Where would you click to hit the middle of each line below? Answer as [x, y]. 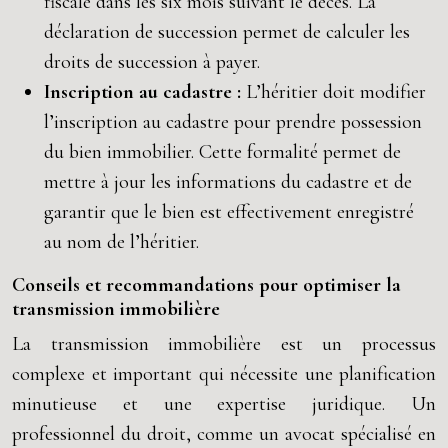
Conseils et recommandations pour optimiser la [206, 285]
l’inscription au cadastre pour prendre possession [233, 122]
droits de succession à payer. [152, 62]
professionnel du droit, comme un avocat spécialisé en [224, 434]
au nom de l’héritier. [121, 242]
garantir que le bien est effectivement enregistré [229, 212]
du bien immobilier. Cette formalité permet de [222, 152]
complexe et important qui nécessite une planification [224, 374]
